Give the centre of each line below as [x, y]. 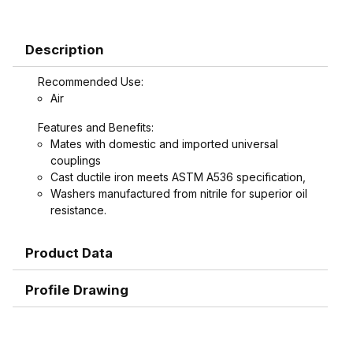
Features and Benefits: [96, 127]
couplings [76, 160]
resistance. [78, 210]
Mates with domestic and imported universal [164, 143]
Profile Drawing [77, 290]
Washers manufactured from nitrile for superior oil [179, 193]
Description [65, 49]
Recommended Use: [91, 81]
